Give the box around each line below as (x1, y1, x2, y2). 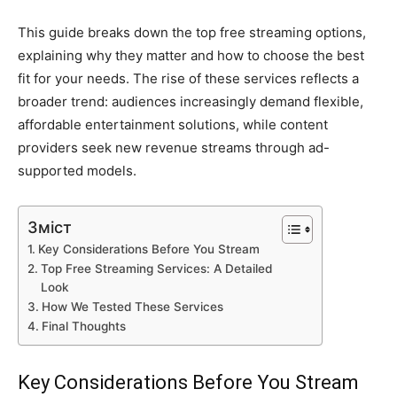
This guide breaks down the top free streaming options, (18, 23, 366, 41)
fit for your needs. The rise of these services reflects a (18, 69, 359, 87)
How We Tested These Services (41, 299, 223, 314)
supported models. (18, 161, 136, 179)
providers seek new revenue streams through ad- (18, 138, 330, 156)
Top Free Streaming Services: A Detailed (40, 261, 272, 276)
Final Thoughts (41, 318, 126, 333)
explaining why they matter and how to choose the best (18, 46, 364, 64)
